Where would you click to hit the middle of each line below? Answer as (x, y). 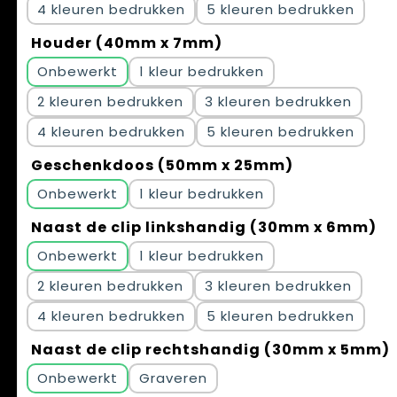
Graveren (173, 378)
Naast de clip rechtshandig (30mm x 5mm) (210, 350)
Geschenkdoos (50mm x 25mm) (162, 166)
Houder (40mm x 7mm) (127, 43)
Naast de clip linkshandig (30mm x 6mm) (204, 228)
